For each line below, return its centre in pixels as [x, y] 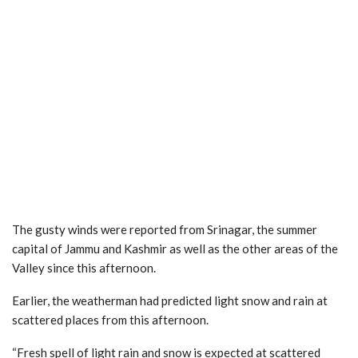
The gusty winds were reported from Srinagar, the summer [165, 229]
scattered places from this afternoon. [110, 319]
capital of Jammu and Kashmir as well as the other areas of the [175, 248]
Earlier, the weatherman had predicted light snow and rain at [170, 300]
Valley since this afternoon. [84, 267]
